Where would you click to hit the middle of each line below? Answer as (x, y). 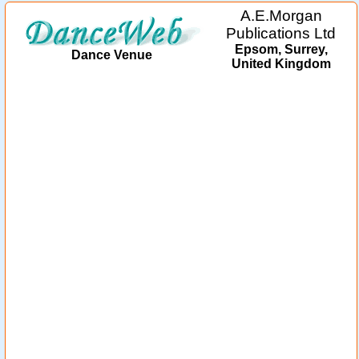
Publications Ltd (281, 33)
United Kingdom (281, 64)
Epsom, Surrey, (281, 49)
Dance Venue (112, 55)
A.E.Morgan (281, 16)
